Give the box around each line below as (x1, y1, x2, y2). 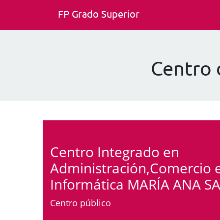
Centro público (50, 197, 111, 209)
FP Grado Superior (58, 7, 139, 20)
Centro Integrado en (50, 142, 179, 161)
